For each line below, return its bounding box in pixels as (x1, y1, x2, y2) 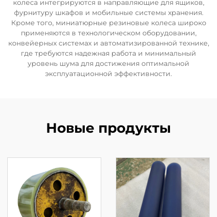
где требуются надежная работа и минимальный (21, 49, 196, 58)
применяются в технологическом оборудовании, (20, 29, 197, 37)
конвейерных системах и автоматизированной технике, (8, 39, 209, 47)
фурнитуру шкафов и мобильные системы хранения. (14, 8, 203, 17)
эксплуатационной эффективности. (45, 69, 172, 78)
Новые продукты (46, 120, 171, 136)
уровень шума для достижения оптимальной (28, 59, 189, 68)
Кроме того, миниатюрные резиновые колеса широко (11, 18, 206, 27)
